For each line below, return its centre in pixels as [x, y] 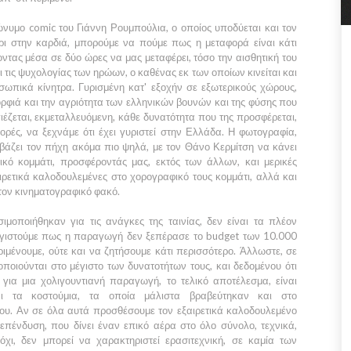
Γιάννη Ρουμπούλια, [123, 27]
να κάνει [275, 147]
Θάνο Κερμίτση [219, 147]
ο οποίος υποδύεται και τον [233, 27]
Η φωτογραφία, [261, 132]
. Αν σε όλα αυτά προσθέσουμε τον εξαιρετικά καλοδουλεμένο [154, 310]
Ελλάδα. [204, 132]
